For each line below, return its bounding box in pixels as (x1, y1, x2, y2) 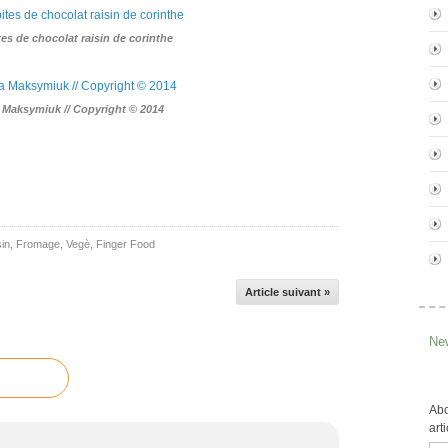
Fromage (16, 238, 60, 250)
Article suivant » (245, 286, 330, 298)
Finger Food (96, 238, 155, 250)
